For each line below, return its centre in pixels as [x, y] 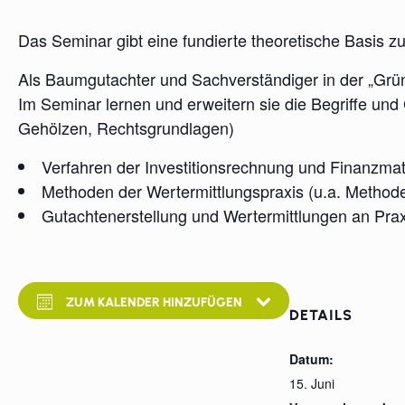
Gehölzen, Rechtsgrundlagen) [126, 127]
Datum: [311, 359]
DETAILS [321, 315]
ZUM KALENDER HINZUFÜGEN [154, 302]
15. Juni [312, 383]
